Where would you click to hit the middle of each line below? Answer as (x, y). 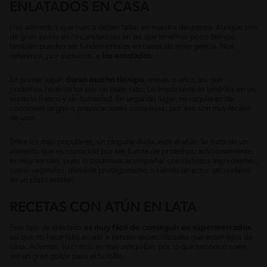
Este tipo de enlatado (47, 228)
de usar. (23, 118)
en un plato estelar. (43, 180)
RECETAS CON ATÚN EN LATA (103, 208)
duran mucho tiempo (105, 80)
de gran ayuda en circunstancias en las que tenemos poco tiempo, (123, 37)
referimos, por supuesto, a (56, 56)
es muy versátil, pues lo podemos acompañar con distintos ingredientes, (133, 161)
